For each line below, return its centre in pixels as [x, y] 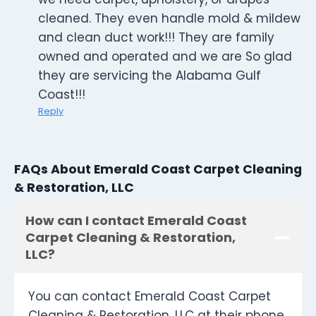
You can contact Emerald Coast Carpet [150, 297]
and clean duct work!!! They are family [156, 38]
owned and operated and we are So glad [165, 57]
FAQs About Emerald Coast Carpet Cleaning [158, 169]
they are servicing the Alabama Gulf [150, 76]
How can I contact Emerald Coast [136, 221]
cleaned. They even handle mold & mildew [169, 19]
